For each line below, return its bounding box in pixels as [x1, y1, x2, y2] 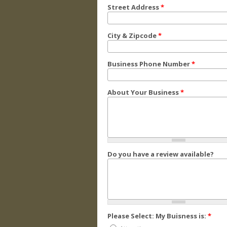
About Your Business [107, 87, 180, 97]
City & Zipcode [107, 30, 158, 40]
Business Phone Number [107, 59, 192, 68]
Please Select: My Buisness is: [107, 211, 208, 220]
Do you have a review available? [107, 149, 214, 159]
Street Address [107, 2, 161, 12]
